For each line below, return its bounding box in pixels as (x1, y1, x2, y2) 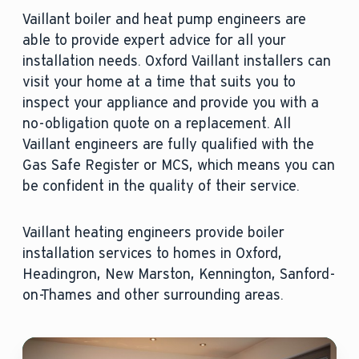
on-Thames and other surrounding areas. (22, 286, 284, 305)
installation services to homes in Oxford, (22, 244, 282, 263)
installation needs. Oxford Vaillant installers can (22, 52, 331, 71)
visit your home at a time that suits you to (22, 73, 296, 91)
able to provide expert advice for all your (22, 31, 286, 50)
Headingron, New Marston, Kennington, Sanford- (22, 265, 336, 284)
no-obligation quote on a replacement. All (22, 115, 291, 133)
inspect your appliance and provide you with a (22, 94, 319, 112)
